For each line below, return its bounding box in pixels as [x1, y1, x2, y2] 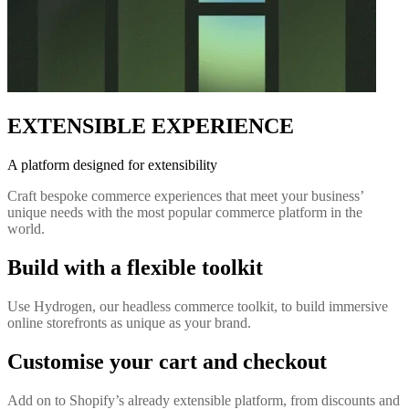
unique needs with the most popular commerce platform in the [7, 204, 362, 221]
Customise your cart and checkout [7, 349, 327, 373]
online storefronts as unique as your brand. [7, 314, 251, 330]
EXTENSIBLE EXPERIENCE [7, 114, 294, 139]
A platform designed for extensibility [7, 157, 217, 173]
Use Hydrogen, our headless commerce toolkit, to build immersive [7, 298, 388, 314]
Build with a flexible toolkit [7, 256, 263, 280]
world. [7, 221, 45, 237]
